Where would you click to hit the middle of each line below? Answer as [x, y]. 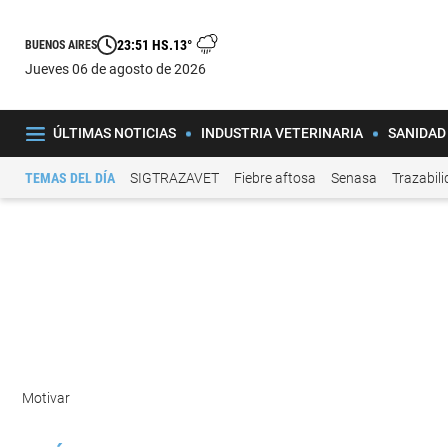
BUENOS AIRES [61, 45]
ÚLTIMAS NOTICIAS [114, 133]
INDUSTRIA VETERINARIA [281, 133]
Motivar [47, 398]
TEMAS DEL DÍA [70, 177]
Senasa [354, 177]
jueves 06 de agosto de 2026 [119, 68]
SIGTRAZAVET [174, 177]
